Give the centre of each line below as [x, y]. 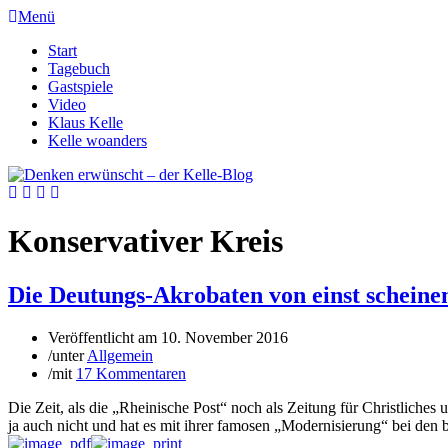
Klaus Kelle [85, 122]
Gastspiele [80, 86]
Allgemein [120, 355]
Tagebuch [79, 68]
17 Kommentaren [131, 373]
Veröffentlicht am [104, 337]
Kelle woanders [97, 140]
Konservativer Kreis [145, 241]
